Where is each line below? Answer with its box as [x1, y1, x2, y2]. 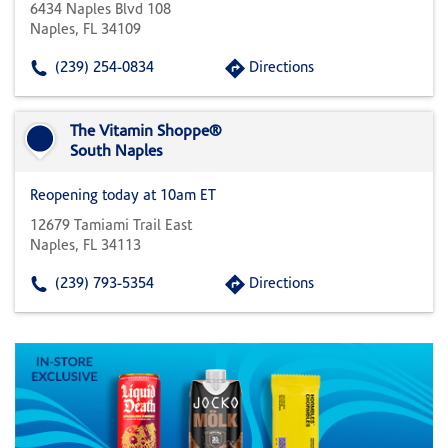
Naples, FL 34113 [30, 239, 141, 254]
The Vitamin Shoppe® [70, 124, 222, 140]
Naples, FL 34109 [30, 23, 141, 38]
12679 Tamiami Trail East [30, 219, 192, 234]
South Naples [70, 144, 163, 160]
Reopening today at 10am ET [30, 189, 216, 204]
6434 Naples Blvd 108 [30, 3, 171, 18]
